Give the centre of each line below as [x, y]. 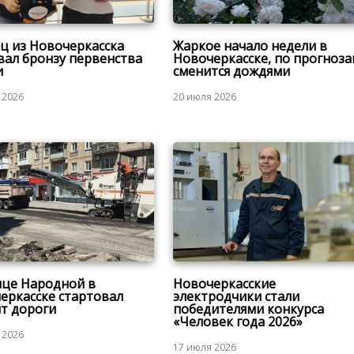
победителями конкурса [248, 309]
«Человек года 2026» [237, 321]
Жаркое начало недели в [250, 46]
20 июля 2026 [204, 97]
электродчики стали [236, 296]
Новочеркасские [224, 283]
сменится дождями [231, 72]
